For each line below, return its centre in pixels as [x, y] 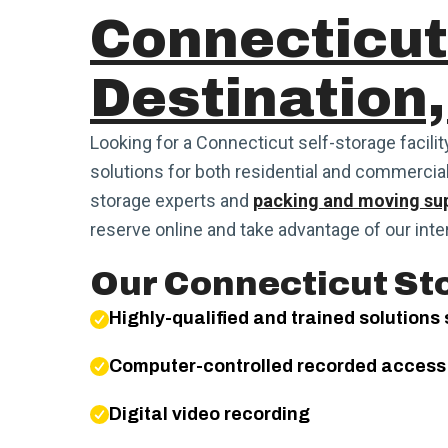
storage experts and [171, 200]
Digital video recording [209, 413]
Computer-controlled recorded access [277, 365]
